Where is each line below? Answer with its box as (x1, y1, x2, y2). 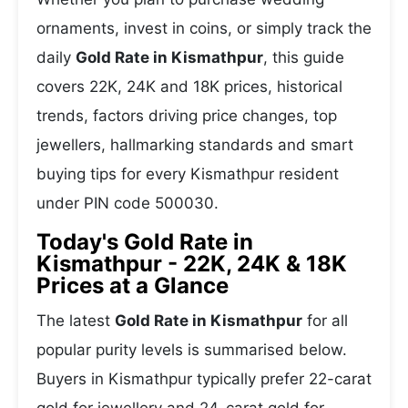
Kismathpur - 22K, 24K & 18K (36, 250, 347, 277)
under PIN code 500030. (36, 194, 219, 212)
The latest (36, 311, 115, 330)
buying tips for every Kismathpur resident (36, 165, 339, 183)
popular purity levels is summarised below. (36, 341, 347, 359)
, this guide (263, 48, 344, 66)
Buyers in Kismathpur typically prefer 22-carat (36, 370, 372, 388)
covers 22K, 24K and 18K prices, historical (36, 77, 342, 96)
